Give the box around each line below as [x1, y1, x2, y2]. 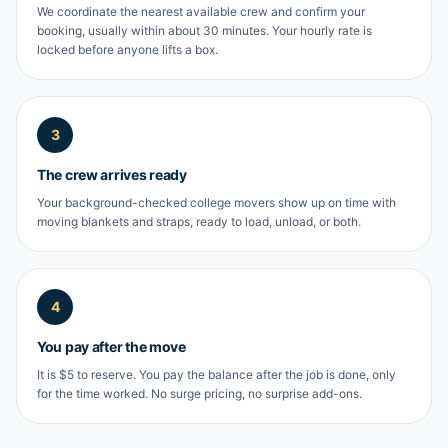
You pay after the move [37, 338, 186, 355]
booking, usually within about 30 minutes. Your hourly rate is [37, 23, 372, 38]
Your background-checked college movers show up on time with [37, 195, 396, 210]
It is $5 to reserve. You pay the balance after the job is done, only [37, 367, 396, 382]
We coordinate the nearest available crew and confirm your [37, 4, 365, 19]
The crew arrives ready [37, 166, 187, 183]
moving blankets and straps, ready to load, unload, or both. [37, 214, 361, 229]
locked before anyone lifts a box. [37, 42, 218, 57]
